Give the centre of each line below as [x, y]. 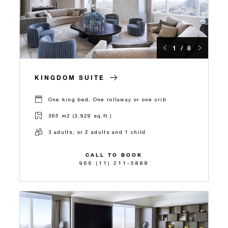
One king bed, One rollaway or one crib [107, 99]
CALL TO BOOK [114, 155]
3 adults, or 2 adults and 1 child [97, 132]
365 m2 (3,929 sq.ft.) [80, 116]
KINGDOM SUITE [70, 77]
